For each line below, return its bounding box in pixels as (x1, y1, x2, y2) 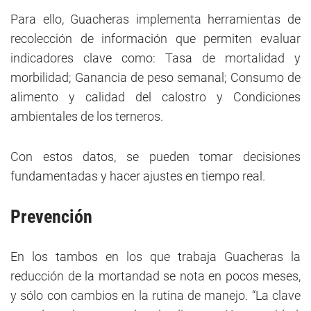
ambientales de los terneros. (10, 109, 163, 124)
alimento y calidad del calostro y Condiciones (10, 90, 301, 105)
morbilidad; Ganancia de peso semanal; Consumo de (10, 70, 301, 85)
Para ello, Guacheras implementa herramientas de (10, 12, 301, 27)
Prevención (10, 206, 92, 228)
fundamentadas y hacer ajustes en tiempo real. (10, 169, 265, 184)
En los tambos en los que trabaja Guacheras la (10, 249, 301, 264)
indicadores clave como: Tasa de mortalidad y (10, 51, 301, 66)
